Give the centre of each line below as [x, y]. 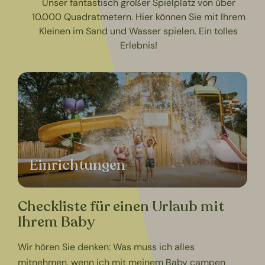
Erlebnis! [138, 45]
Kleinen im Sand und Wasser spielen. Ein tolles [138, 31]
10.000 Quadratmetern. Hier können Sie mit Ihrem [138, 17]
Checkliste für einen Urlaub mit [121, 206]
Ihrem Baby [57, 222]
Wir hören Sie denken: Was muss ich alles [106, 247]
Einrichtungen [78, 165]
